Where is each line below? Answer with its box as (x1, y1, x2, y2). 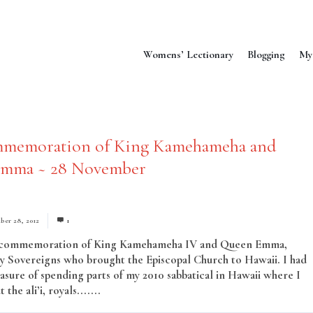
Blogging (247, 48, 285, 61)
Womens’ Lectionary (143, 48, 233, 61)
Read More (103, 283, 156, 298)
